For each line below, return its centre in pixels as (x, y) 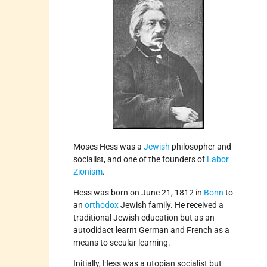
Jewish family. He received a (171, 205)
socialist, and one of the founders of (140, 159)
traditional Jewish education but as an (144, 217)
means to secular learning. (122, 242)
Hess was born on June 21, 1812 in (139, 192)
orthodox (102, 205)
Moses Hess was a (108, 146)
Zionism (88, 171)
